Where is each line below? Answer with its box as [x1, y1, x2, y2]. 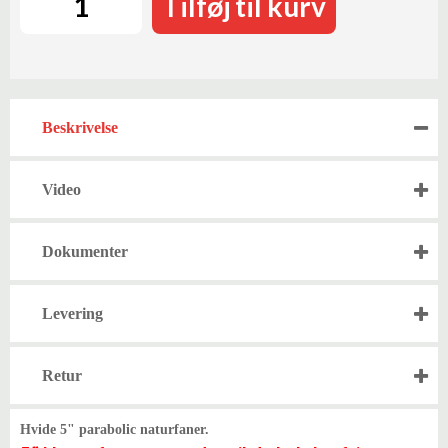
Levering [42, 305, 103, 322]
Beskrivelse [42, 119, 118, 136]
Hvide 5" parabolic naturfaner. [20, 422, 209, 437]
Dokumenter [42, 243, 128, 260]
